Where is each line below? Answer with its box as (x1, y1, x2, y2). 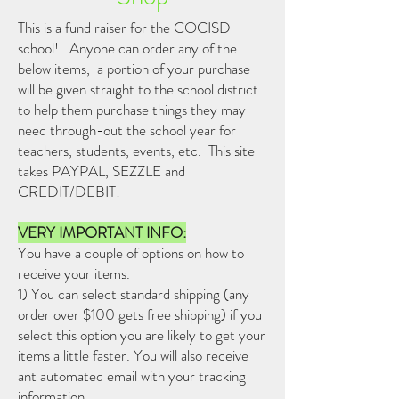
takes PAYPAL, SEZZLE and (18, 160, 185, 183)
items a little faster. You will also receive (18, 345, 248, 367)
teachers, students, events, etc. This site (18, 140, 255, 162)
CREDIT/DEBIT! (18, 181, 120, 203)
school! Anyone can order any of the (18, 37, 237, 60)
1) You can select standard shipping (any (18, 283, 249, 305)
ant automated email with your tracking (18, 365, 246, 387)
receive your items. (18, 263, 137, 285)
